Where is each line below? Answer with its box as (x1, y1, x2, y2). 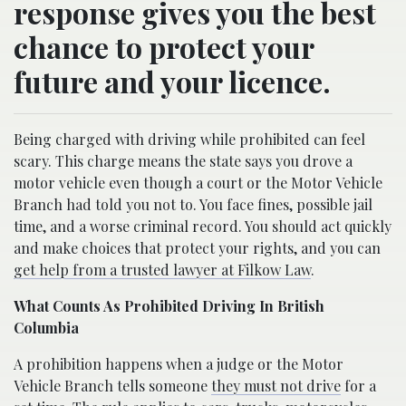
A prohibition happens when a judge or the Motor (14, 353, 343, 373)
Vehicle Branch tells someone (14, 375, 211, 395)
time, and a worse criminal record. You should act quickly (14, 216, 391, 236)
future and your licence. (14, 61, 331, 101)
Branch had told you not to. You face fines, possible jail (14, 194, 372, 214)
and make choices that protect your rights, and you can (14, 237, 381, 257)
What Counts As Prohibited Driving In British (14, 295, 324, 315)
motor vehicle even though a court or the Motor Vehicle (14, 172, 382, 192)
